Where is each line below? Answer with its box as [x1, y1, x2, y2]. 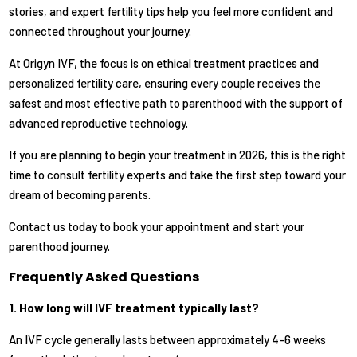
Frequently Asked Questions [9, 268, 200, 287]
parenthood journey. [9, 239, 111, 254]
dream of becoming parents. [9, 187, 151, 202]
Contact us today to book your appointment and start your [9, 219, 305, 234]
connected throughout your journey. [9, 24, 192, 39]
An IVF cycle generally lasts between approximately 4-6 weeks [9, 332, 327, 347]
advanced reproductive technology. [9, 116, 189, 131]
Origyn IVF [23, 56, 75, 71]
